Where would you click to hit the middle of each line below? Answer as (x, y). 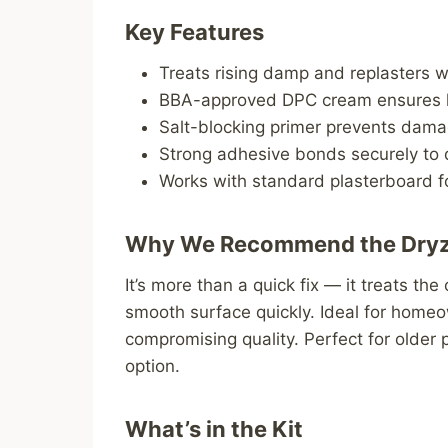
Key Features (195, 31)
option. (153, 365)
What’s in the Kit (214, 428)
